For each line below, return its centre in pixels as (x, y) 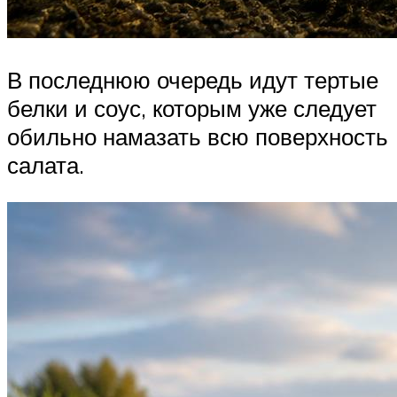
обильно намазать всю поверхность (198, 137)
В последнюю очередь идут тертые (193, 80)
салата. (46, 165)
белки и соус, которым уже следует (192, 109)
